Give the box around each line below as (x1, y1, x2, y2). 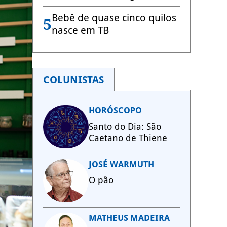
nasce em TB (52, 24, 109, 36)
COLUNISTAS (43, 73, 104, 86)
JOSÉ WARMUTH (89, 159, 154, 169)
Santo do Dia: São (89, 121, 161, 132)
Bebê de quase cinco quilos (52, 12, 176, 24)
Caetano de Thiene (89, 133, 167, 143)
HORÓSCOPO (89, 105, 142, 116)
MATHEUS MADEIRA (89, 213, 170, 223)
